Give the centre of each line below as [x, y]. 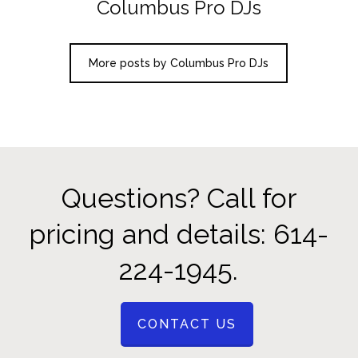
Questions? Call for [179, 199]
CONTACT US [187, 324]
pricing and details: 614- [179, 235]
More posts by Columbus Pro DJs [179, 64]
